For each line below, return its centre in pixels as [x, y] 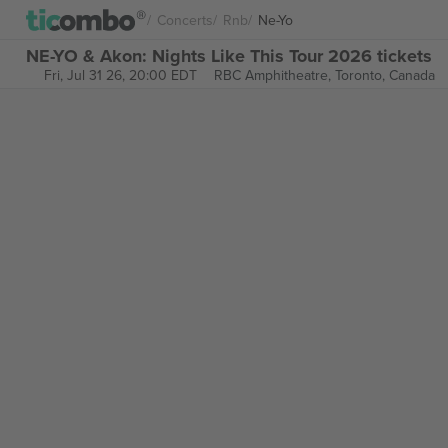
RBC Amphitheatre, [274, 75]
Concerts [185, 19]
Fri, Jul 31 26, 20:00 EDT [120, 75]
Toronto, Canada [384, 75]
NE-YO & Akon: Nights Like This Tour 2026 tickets [229, 55]
